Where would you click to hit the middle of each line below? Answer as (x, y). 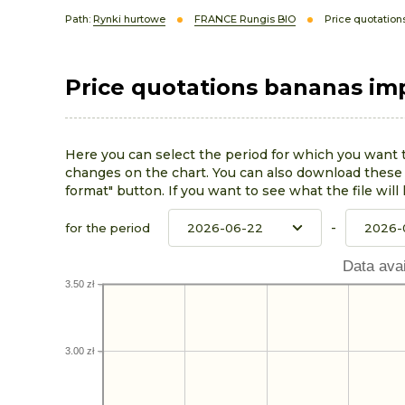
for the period (108, 228)
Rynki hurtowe (129, 19)
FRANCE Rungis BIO (245, 19)
